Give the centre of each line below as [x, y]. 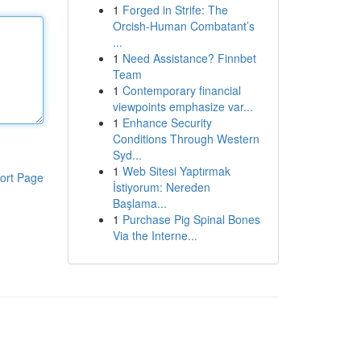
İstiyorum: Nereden [161, 187]
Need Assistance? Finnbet [189, 58]
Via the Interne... [155, 235]
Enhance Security [167, 122]
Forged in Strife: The [175, 10]
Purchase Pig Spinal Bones [191, 219]
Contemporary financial [181, 90]
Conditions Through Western [186, 139]
